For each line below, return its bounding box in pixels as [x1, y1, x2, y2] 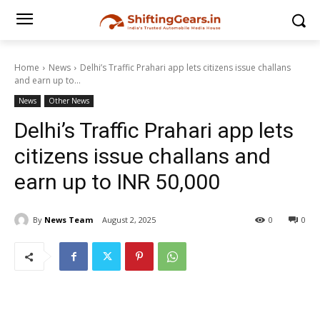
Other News [49, 96, 89, 106]
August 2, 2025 [102, 214, 156, 226]
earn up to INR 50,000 [14, 169, 220, 194]
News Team [44, 214, 93, 225]
